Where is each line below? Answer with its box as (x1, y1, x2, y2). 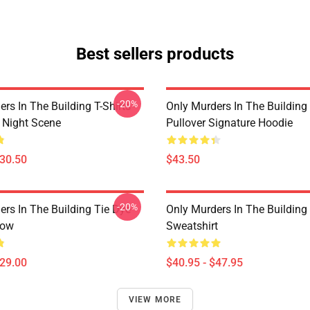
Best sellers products (76, 44, 234, 64)
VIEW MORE (128, 295, 182, 304)
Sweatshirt (166, 219, 218, 232)
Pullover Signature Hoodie (166, 116, 293, 129)
